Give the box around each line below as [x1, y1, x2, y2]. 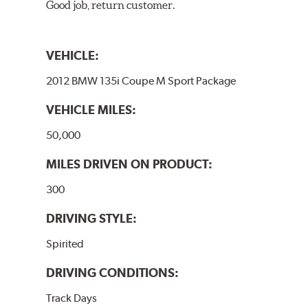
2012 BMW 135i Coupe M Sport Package [46, 74, 236, 87]
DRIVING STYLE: [46, 210, 137, 225]
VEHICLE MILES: [46, 102, 137, 117]
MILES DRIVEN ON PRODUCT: [46, 156, 213, 171]
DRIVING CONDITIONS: [46, 265, 179, 280]
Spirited [46, 236, 85, 250]
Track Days [46, 291, 98, 305]
